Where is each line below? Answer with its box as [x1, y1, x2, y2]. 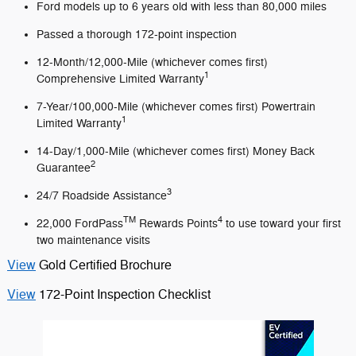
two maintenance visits [37, 233, 150, 247]
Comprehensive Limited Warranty [37, 72, 204, 86]
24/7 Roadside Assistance [37, 188, 167, 203]
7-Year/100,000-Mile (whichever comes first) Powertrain [37, 99, 315, 114]
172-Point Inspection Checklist [39, 286, 211, 303]
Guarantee [37, 161, 91, 175]
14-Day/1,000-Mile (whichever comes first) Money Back [37, 144, 315, 158]
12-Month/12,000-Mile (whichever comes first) [37, 55, 268, 69]
